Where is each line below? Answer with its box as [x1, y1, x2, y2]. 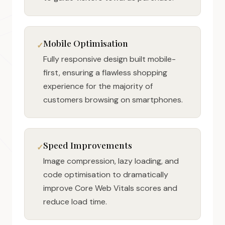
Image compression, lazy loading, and [43, 156, 179, 166]
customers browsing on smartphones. [43, 94, 183, 105]
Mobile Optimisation [43, 37, 128, 49]
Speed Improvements [43, 139, 132, 151]
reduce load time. [43, 196, 107, 207]
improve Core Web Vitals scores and [43, 183, 177, 193]
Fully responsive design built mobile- [43, 54, 176, 64]
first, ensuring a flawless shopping [43, 67, 167, 78]
